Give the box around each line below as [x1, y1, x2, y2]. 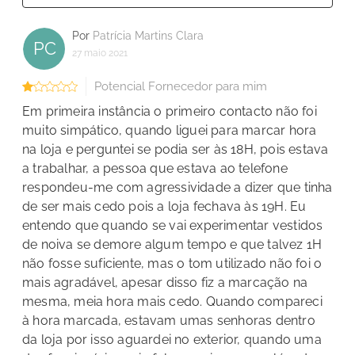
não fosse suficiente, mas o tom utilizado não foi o [22, 255, 323, 271]
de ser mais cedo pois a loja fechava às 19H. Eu [22, 198, 307, 214]
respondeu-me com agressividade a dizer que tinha [22, 179, 333, 195]
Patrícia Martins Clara [93, 29, 204, 42]
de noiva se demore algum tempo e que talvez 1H [22, 236, 323, 252]
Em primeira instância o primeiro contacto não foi [22, 103, 317, 119]
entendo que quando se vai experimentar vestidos [22, 217, 323, 233]
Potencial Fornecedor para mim [94, 78, 267, 94]
